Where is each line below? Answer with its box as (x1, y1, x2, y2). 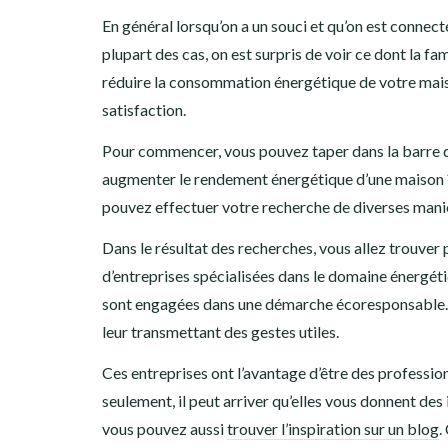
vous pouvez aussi (102, 419, 227, 439)
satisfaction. (102, 100, 186, 120)
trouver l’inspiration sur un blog (227, 419, 439, 439)
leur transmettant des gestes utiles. (102, 322, 339, 342)
